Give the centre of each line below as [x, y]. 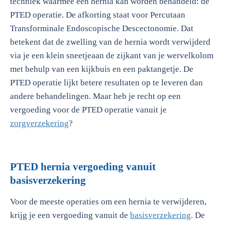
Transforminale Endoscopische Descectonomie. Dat [102, 28]
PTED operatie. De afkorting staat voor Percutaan [98, 15]
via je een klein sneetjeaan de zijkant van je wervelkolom [112, 55]
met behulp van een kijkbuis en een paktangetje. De [102, 69]
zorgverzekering [39, 123]
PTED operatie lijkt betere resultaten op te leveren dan [106, 83]
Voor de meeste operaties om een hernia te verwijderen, [108, 202]
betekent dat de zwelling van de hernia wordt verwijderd [110, 42]
